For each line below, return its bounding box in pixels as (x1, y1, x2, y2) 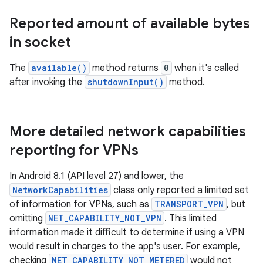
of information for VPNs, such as (9, 198, 151, 210)
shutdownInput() (87, 76, 164, 87)
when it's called (172, 62, 239, 74)
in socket (9, 33, 71, 51)
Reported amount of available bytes (9, 15, 250, 32)
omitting (9, 213, 45, 224)
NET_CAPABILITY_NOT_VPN (48, 213, 161, 224)
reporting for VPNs (9, 141, 139, 159)
